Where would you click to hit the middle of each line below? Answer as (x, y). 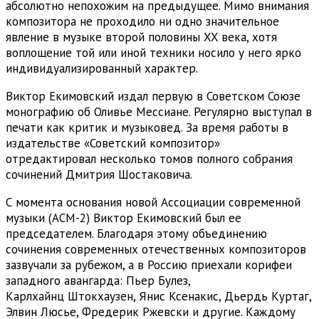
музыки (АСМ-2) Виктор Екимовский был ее (124, 218)
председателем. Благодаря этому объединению (136, 233)
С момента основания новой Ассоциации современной (153, 202)
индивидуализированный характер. (102, 68)
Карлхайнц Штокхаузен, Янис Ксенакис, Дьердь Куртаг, (158, 296)
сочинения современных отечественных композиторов (156, 249)
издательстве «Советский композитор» (113, 143)
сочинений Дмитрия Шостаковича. (99, 174)
